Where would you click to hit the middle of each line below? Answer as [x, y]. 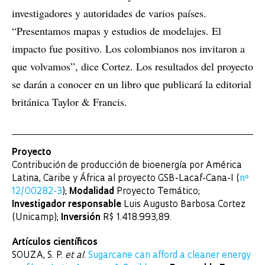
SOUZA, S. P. [38, 256]
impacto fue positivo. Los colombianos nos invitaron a [128, 48]
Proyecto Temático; [157, 192]
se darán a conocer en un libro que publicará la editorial [132, 84]
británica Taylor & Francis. [70, 101]
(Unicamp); [36, 218]
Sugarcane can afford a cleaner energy [169, 256]
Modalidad [92, 192]
